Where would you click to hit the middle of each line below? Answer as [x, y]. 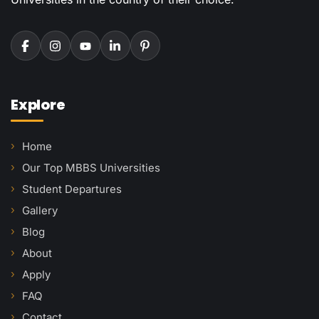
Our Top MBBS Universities [91, 168]
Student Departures [72, 189]
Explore [38, 105]
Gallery [40, 211]
